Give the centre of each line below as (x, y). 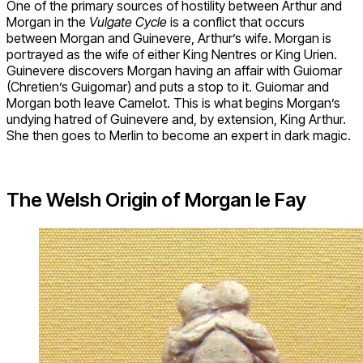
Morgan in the (48, 21)
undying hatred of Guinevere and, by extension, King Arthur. (176, 119)
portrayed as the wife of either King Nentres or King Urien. (172, 54)
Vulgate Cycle (128, 21)
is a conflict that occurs (236, 21)
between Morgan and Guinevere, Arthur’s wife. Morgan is (169, 38)
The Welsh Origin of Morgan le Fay (156, 200)
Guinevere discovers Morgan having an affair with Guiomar (174, 70)
